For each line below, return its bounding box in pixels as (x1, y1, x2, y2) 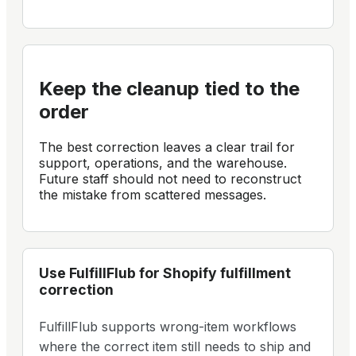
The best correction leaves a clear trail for (39, 138, 295, 155)
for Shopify (136, 264, 220, 281)
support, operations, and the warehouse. (39, 154, 287, 171)
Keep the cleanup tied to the (39, 76, 300, 100)
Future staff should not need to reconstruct (39, 170, 301, 187)
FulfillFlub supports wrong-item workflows (39, 318, 296, 335)
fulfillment (220, 264, 291, 281)
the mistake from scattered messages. (39, 186, 266, 203)
